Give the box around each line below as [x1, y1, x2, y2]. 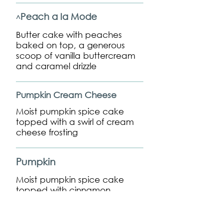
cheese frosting [16, 127, 78, 137]
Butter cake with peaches [16, 29, 122, 40]
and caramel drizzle [16, 61, 97, 71]
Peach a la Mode [20, 11, 97, 22]
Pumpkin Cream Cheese [16, 90, 116, 100]
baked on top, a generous [16, 40, 125, 50]
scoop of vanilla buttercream [16, 50, 135, 61]
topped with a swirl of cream [16, 116, 134, 127]
